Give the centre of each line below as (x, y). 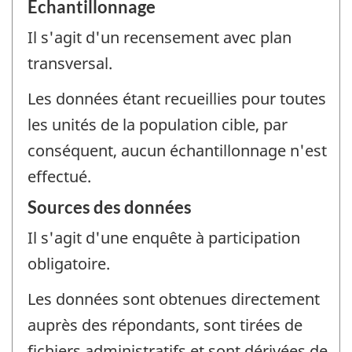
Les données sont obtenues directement (174, 299)
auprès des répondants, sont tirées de (165, 324)
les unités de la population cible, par (158, 124)
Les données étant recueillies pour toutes (177, 98)
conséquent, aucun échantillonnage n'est (177, 150)
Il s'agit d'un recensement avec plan (159, 38)
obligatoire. (69, 264)
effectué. (59, 176)
